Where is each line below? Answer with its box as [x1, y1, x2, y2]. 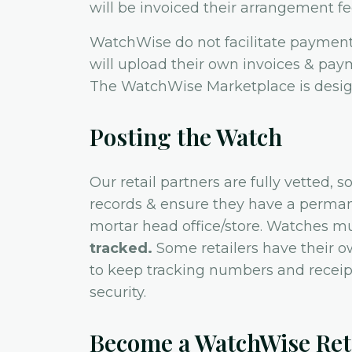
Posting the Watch [90, 121, 282, 152]
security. [90, 284, 146, 301]
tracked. [90, 240, 152, 257]
